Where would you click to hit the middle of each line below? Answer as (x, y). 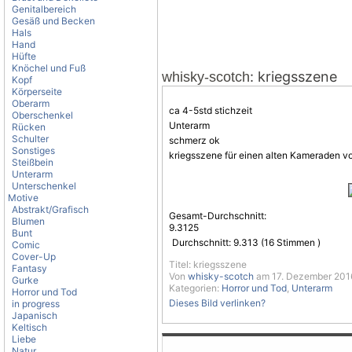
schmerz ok (194, 140)
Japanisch (35, 315)
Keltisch (29, 327)
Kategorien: (195, 288)
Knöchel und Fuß (49, 68)
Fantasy (29, 268)
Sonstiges (33, 150)
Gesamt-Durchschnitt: (218, 216)
